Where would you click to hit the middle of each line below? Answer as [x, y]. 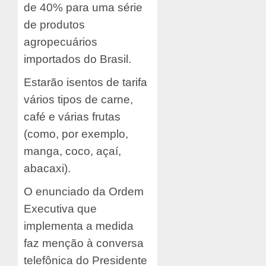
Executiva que [60, 208]
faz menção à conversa [84, 243]
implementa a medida [79, 226]
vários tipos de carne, [78, 99]
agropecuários [61, 42]
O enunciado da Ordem [84, 191]
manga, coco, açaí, [72, 151]
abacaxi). [47, 168]
